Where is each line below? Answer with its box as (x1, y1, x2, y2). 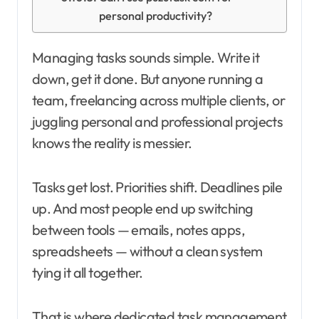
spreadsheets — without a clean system (32, 242, 263, 261)
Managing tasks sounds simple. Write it (32, 48, 44, 67)
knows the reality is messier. (32, 134, 192, 152)
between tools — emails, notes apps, (32, 221, 245, 239)
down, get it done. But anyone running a (32, 70, 263, 88)
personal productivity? (98, 9, 212, 23)
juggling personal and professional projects (32, 113, 283, 131)
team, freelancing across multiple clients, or (32, 91, 285, 110)
